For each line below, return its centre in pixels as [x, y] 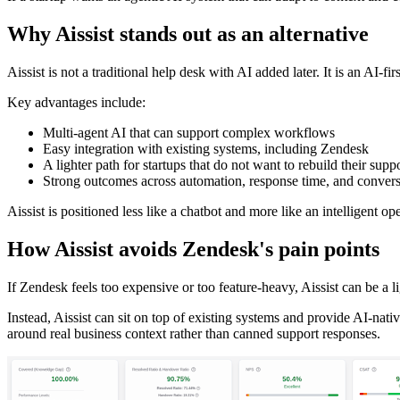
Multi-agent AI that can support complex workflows [189, 133]
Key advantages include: [76, 103]
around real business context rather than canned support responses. [194, 333]
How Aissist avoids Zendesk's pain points [193, 250]
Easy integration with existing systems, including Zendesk [206, 149]
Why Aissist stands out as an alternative [188, 34]
